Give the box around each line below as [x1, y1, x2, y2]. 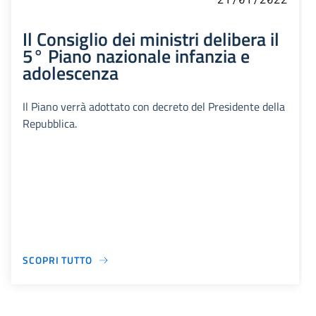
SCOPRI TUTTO [23, 253, 92, 268]
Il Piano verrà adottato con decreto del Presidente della [23, 98, 285, 116]
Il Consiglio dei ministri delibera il [23, 25, 279, 54]
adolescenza [23, 59, 119, 87]
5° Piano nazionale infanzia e [23, 42, 250, 71]
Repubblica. [23, 115, 77, 133]
